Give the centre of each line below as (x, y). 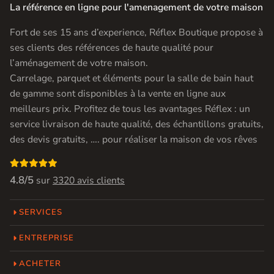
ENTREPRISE (47, 238)
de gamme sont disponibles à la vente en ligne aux (118, 93)
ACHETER (40, 264)
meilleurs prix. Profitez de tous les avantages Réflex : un (130, 109)
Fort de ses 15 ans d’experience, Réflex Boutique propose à (136, 32)
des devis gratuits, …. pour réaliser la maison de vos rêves (134, 139)
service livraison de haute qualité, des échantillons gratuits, (137, 124)
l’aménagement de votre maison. (79, 63)
